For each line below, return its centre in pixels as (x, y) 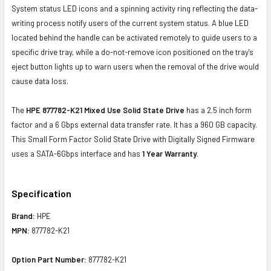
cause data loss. (40, 81)
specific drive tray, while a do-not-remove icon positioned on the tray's (132, 52)
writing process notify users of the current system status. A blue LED (130, 23)
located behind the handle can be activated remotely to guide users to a (134, 37)
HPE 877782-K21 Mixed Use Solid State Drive (105, 110)
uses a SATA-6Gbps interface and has (77, 153)
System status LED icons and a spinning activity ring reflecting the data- (135, 8)
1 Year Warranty (169, 153)
